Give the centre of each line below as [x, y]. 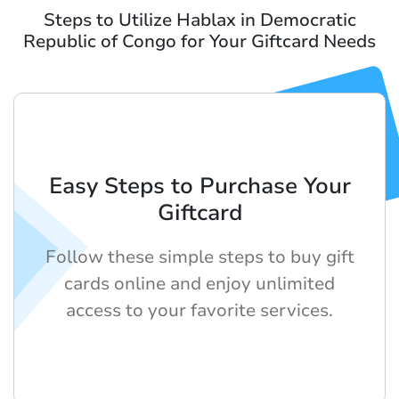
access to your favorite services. [199, 311]
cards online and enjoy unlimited [199, 284]
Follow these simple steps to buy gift [199, 257]
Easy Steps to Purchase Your [199, 187]
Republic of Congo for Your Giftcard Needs [199, 42]
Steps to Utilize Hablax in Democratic [199, 20]
